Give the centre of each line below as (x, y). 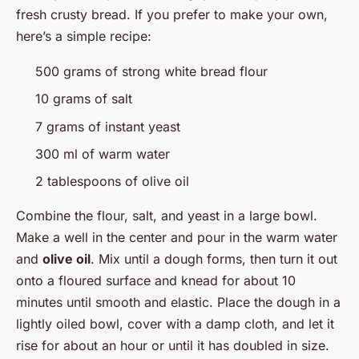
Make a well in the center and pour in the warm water (177, 238)
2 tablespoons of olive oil (112, 182)
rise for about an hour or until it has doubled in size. (173, 346)
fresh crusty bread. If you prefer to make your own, (172, 14)
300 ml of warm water (103, 153)
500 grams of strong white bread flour (151, 71)
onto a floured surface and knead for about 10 (156, 281)
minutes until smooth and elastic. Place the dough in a (178, 303)
